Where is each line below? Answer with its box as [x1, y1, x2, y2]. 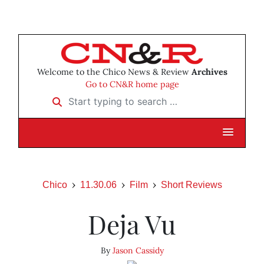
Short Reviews [160, 180, 222, 190]
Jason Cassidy [112, 245, 164, 256]
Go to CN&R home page [85, 79, 179, 90]
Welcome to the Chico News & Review [37, 67, 192, 78]
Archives [191, 67, 227, 78]
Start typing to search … [45, 91, 150, 104]
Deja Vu [88, 206, 176, 242]
